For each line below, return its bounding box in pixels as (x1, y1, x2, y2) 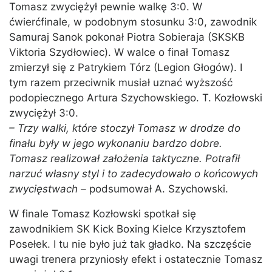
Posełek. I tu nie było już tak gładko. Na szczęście (9, 238, 251, 251)
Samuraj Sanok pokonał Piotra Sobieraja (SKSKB (9, 31, 245, 44)
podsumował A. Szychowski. (89, 183, 228, 195)
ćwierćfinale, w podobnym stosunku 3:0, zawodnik (9, 16, 257, 29)
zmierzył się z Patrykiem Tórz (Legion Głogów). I (9, 61, 242, 74)
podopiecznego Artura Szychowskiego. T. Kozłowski (9, 92, 262, 104)
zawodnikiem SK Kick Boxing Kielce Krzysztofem (9, 223, 246, 236)
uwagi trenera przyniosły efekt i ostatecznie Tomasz (9, 253, 262, 266)
